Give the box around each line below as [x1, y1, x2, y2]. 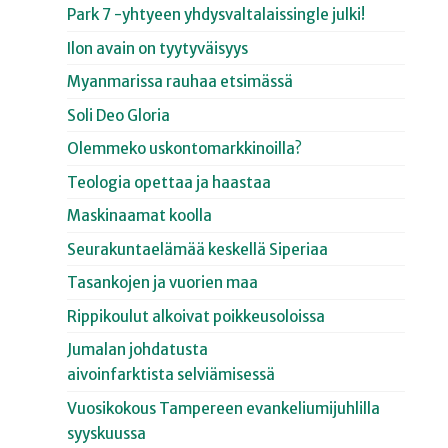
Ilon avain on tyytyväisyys [67, 38, 249, 58]
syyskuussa [67, 423, 147, 443]
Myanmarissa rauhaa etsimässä [67, 72, 294, 92]
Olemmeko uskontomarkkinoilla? [67, 139, 303, 159]
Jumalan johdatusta [67, 340, 209, 360]
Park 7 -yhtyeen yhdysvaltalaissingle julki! [67, 5, 366, 25]
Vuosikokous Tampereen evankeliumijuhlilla [67, 398, 381, 418]
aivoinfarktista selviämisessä [67, 365, 276, 385]
